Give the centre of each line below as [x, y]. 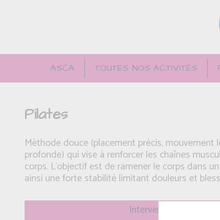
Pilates [46, 114]
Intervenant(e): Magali [172, 210]
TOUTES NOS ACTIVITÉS [146, 68]
